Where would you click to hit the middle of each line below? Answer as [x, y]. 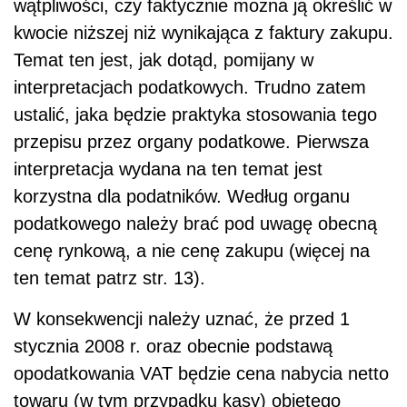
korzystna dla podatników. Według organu [182, 196]
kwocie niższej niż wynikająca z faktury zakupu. [203, 32]
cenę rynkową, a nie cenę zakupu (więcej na [192, 250]
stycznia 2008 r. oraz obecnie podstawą [173, 346]
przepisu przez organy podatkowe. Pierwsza [191, 141]
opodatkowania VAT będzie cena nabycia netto [201, 373]
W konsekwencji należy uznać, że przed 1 [182, 318]
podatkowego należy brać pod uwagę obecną [195, 223]
